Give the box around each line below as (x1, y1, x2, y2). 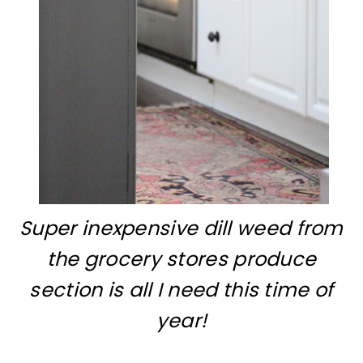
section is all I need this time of (29, 276, 334, 304)
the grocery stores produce (46, 246, 317, 273)
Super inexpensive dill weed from (19, 215, 344, 242)
